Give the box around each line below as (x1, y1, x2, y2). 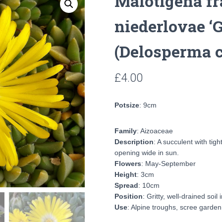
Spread (114, 181, 138, 189)
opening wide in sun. (114, 149, 179, 157)
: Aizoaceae (137, 127, 173, 135)
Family (114, 127, 137, 135)
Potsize (114, 101, 139, 109)
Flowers (114, 160, 141, 167)
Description (114, 138, 154, 146)
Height (114, 170, 137, 178)
